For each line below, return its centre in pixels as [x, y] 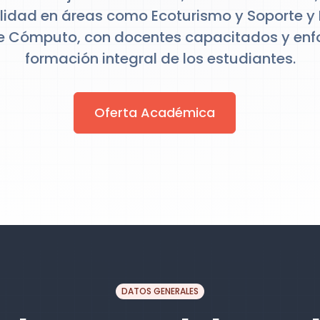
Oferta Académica [154, 112]
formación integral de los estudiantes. [160, 59]
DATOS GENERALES [160, 291]
